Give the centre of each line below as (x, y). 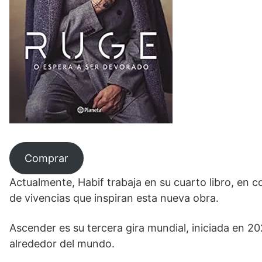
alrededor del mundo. (62, 243)
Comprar (46, 158)
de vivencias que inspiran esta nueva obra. (114, 198)
